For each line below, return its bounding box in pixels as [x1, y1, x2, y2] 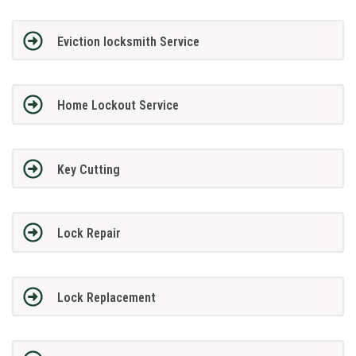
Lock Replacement [56, 289, 156, 305]
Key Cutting [56, 161, 120, 177]
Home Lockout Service [56, 98, 179, 114]
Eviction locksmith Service [56, 33, 199, 49]
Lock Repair [56, 226, 121, 242]
